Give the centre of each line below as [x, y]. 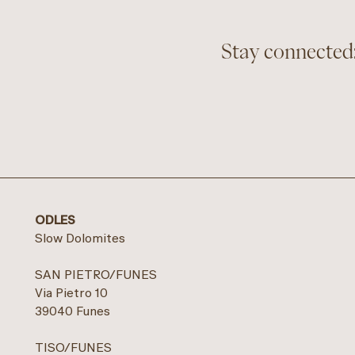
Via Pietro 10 [72, 293]
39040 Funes [73, 311]
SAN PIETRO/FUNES [96, 275]
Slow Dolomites [80, 239]
